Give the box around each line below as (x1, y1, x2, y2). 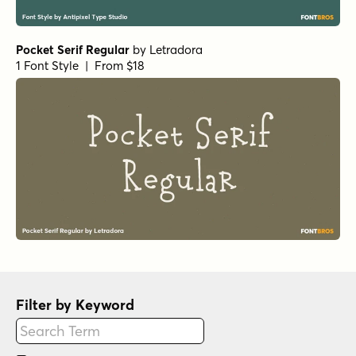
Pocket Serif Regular (16, 41, 130, 57)
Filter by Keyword (16, 295, 134, 314)
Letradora (149, 41, 203, 57)
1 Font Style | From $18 (16, 57, 145, 73)
